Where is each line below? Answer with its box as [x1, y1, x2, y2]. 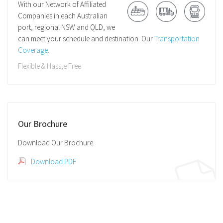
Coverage [18, 45, 48, 55]
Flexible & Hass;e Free [18, 61, 81, 71]
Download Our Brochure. [18, 138, 95, 148]
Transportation [154, 34, 200, 44]
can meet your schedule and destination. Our [18, 34, 154, 44]
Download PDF [31, 157, 76, 167]
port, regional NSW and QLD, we [18, 22, 115, 32]
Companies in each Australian [18, 11, 108, 21]
